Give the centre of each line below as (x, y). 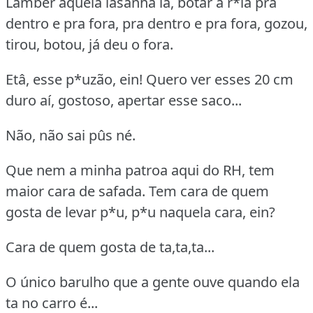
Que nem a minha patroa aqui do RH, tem (140, 170)
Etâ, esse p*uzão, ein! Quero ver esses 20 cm (150, 79)
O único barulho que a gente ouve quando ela (153, 282)
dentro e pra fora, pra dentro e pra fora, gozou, (156, 23)
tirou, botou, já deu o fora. (89, 44)
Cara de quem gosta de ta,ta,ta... (110, 247)
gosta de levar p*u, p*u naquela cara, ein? (140, 212)
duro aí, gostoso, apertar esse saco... (124, 100)
